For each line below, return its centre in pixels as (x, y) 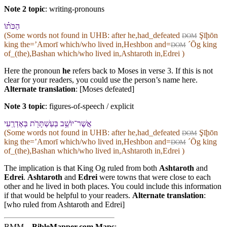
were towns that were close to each (154, 177)
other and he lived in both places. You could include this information (113, 186)
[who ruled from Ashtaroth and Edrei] (64, 205)
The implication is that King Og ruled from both (82, 168)
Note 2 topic (25, 9)
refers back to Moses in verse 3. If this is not (142, 71)
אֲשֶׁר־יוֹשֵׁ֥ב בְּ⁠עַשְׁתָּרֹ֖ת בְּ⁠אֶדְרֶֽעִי (48, 124)
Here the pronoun (33, 71)
